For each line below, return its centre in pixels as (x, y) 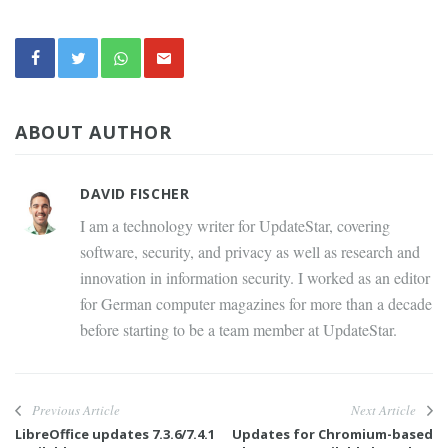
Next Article (383, 410)
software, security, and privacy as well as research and (250, 252)
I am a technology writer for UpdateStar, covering (235, 226)
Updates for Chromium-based (332, 434)
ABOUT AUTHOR (93, 132)
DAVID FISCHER (135, 194)
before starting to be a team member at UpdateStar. (238, 330)
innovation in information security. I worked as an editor (255, 278)
